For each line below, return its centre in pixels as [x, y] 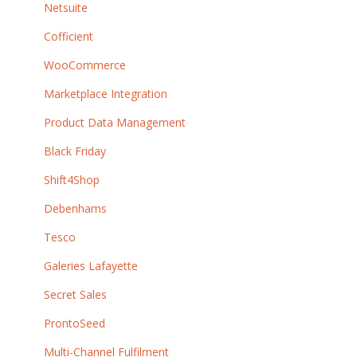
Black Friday [75, 151]
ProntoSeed [75, 324]
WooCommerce [85, 65]
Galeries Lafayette [91, 266]
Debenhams [75, 209]
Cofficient [69, 37]
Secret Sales [75, 295]
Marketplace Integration [106, 94]
